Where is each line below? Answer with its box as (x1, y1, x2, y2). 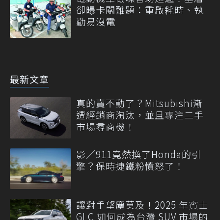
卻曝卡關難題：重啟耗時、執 (76, 2, 204, 16)
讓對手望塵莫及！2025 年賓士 (76, 197, 208, 211)
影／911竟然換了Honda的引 (76, 147, 201, 161)
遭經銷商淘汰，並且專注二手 (76, 108, 204, 122)
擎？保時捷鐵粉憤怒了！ (76, 159, 184, 172)
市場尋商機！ (76, 120, 135, 134)
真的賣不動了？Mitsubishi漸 (76, 96, 203, 110)
